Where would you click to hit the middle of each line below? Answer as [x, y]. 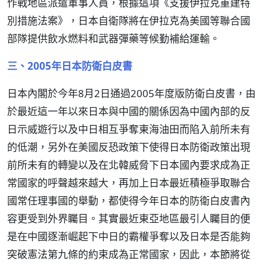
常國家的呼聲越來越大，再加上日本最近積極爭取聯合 [129, 183]
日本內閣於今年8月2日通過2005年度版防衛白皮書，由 [131, 93]
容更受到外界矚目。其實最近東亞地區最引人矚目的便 [129, 218]
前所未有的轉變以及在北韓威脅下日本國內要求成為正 [129, 165]
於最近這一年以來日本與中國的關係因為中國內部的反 [129, 111]
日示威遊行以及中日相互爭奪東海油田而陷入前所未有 [129, 129]
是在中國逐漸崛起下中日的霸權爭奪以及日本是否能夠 [129, 236]
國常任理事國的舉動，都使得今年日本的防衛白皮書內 [129, 201]
